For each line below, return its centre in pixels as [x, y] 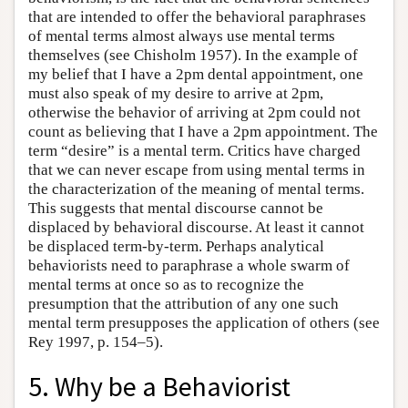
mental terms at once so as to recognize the [166, 284]
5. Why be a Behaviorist [159, 386]
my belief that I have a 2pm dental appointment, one [196, 74]
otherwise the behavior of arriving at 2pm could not [194, 112]
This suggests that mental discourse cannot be [176, 208]
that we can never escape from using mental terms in [197, 169]
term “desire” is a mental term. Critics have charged [194, 150]
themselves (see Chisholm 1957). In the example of [193, 55]
